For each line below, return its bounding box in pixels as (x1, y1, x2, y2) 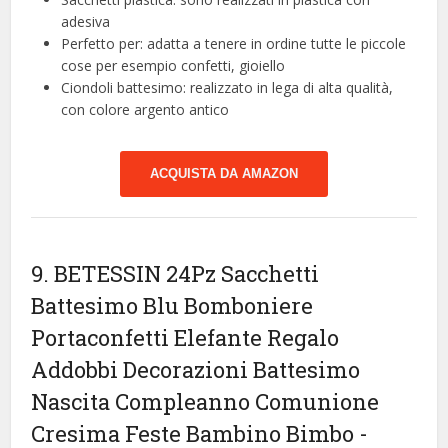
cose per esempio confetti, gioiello (61, 55, 286, 75)
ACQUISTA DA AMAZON (150, 165, 298, 181)
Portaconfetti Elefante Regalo (31, 322, 340, 352)
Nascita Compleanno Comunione (31, 386, 380, 416)
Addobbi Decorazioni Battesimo (31, 354, 361, 384)
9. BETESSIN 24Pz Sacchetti (31, 258, 320, 288)
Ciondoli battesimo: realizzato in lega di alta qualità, (61, 77, 394, 97)
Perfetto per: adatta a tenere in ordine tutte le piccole (61, 33, 407, 53)
